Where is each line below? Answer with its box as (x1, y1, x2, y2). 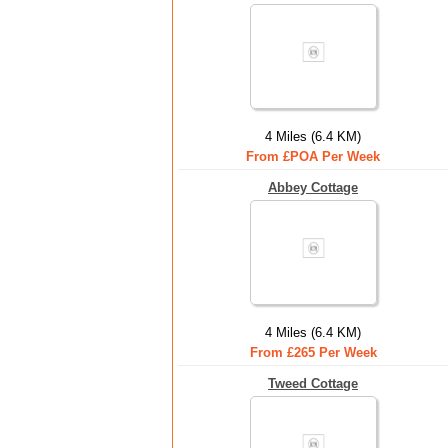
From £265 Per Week (249, 345, 377, 360)
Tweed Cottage (268, 376, 358, 391)
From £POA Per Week (246, 149, 380, 164)
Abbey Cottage (268, 180, 358, 195)
